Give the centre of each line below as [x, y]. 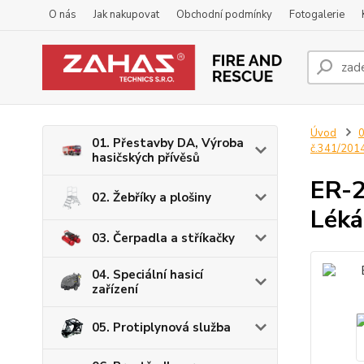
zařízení [115, 289]
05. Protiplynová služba [161, 328]
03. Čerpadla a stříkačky [163, 238]
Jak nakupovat [126, 15]
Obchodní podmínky [224, 15]
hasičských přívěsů [146, 158]
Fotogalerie [317, 15]
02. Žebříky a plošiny [152, 197]
